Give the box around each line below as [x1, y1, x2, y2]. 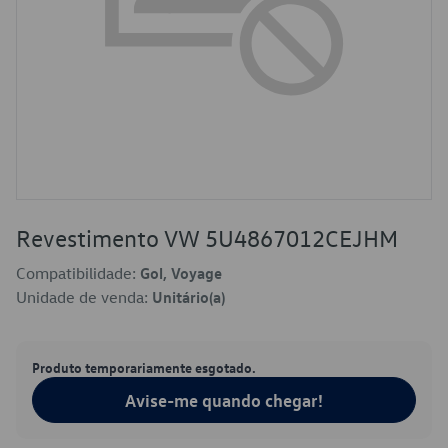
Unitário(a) [152, 287, 225, 307]
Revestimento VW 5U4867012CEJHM [16, 223, 398, 253]
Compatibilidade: [16, 263, 140, 283]
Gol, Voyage [140, 263, 222, 283]
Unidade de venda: [16, 287, 152, 307]
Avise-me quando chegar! [125, 389, 323, 411]
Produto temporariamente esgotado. [32, 358, 256, 376]
